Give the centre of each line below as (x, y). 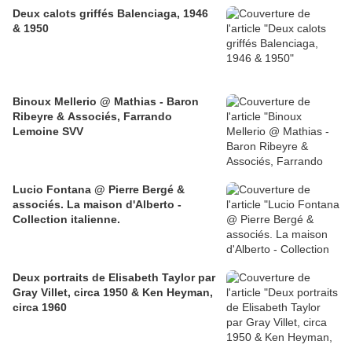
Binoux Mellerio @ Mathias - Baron (106, 102)
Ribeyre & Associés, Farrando (92, 117)
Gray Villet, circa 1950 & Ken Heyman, (113, 293)
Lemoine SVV (48, 132)
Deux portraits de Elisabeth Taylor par (114, 278)
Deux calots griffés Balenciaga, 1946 (110, 14)
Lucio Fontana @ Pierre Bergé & (99, 190)
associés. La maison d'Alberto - (97, 205)
